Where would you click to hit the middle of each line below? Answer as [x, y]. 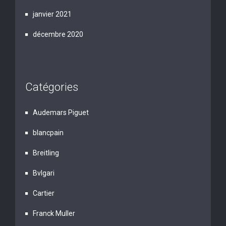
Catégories [52, 87]
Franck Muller [54, 213]
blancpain [48, 133]
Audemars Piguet [61, 112]
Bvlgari [44, 173]
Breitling [46, 153]
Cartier [44, 193]
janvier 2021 [52, 14]
